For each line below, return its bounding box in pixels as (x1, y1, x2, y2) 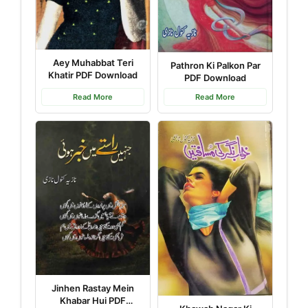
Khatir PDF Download (48, 69, 137, 81)
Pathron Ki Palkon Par (170, 59, 261, 71)
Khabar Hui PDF (60, 295, 126, 307)
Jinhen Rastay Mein (52, 283, 134, 294)
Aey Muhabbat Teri (52, 57, 133, 69)
